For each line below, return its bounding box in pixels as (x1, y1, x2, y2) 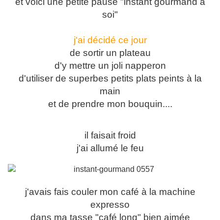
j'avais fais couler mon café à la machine (25, 187, 195, 197)
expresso (90, 199, 130, 210)
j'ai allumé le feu (76, 143, 144, 154)
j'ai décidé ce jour (73, 35, 147, 46)
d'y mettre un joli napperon (54, 60, 166, 71)
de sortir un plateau (69, 48, 151, 58)
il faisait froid (84, 130, 136, 141)
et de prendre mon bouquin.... (48, 99, 172, 110)
